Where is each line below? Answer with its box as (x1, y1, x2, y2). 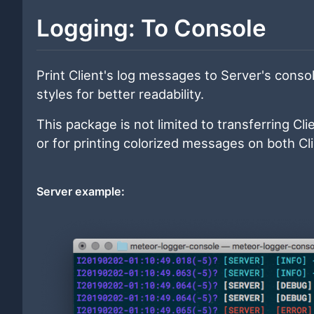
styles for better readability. (36, 86, 204, 102)
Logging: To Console (36, 14, 266, 42)
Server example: (36, 184, 125, 198)
